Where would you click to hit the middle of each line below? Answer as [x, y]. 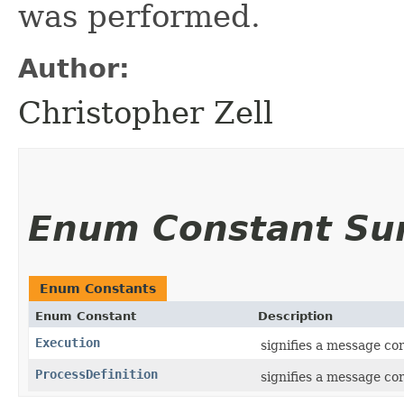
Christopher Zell [146, 112]
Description [295, 316]
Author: [74, 68]
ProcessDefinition [96, 374]
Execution [68, 342]
